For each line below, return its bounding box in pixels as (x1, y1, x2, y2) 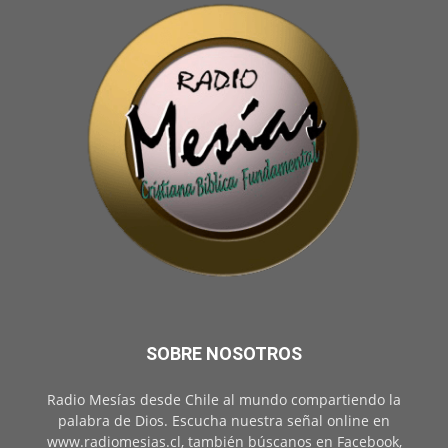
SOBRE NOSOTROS (146, 343, 302, 365)
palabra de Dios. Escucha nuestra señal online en (58, 411, 390, 431)
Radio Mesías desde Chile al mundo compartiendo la (47, 390, 401, 410)
